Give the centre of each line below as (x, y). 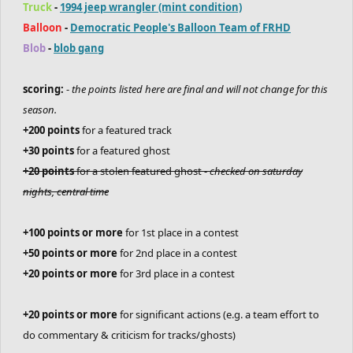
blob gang (79, 48)
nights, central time (66, 191)
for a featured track (126, 130)
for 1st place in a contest (181, 232)
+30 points (48, 150)
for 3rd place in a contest (176, 273)
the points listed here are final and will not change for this (200, 89)
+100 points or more (73, 232)
